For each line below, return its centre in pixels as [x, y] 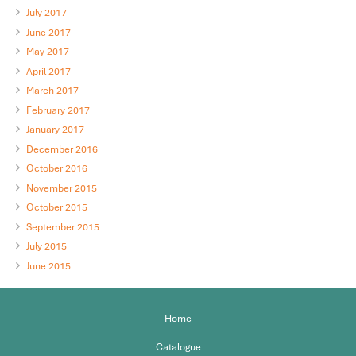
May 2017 [47, 52]
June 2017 [48, 32]
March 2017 [52, 91]
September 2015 [62, 227]
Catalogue [178, 347]
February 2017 [58, 110]
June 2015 [48, 266]
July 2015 [46, 247]
